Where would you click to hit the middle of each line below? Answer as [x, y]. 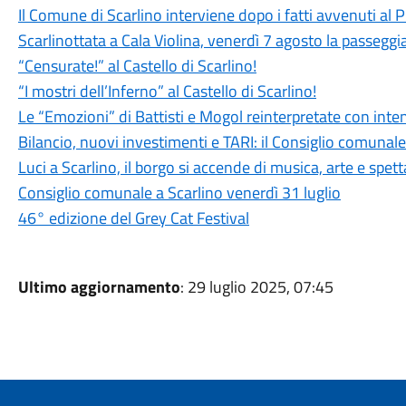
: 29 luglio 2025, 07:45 [256, 287]
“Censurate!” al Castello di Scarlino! [137, 66]
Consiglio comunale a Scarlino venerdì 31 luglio [179, 193]
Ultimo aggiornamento [99, 287]
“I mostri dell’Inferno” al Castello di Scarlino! [167, 91]
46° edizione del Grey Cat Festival [133, 218]
